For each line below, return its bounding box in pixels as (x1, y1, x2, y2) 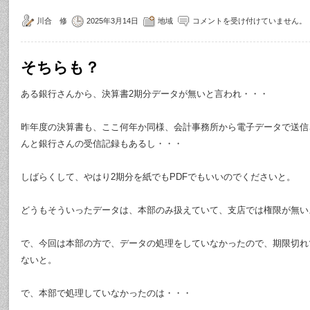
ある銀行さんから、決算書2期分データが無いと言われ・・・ (21, 89, 268, 99)
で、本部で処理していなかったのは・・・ (21, 288, 192, 298)
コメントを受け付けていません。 (192, 17, 307, 25)
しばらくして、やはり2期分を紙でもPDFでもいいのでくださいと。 (21, 172, 295, 182)
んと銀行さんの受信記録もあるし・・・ (21, 138, 183, 149)
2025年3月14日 (86, 17, 138, 25)
